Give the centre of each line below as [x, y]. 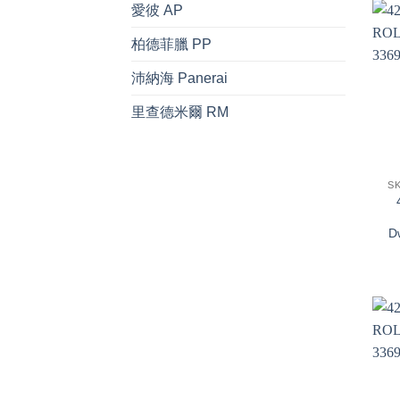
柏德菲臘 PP [171, 45]
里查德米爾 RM [180, 112]
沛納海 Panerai [179, 79]
